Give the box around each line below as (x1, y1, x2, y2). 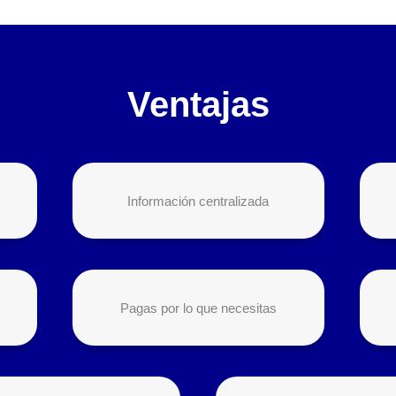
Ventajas (126, 85, 270, 124)
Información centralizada (127, 194, 269, 209)
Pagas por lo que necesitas (119, 300, 277, 316)
